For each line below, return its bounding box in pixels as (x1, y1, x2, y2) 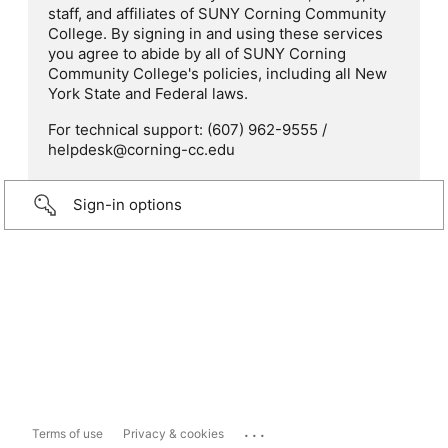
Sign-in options (73, 195, 182, 215)
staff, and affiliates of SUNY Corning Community (48, 4, 386, 24)
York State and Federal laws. (48, 84, 248, 104)
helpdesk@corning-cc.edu (48, 140, 235, 160)
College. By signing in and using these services (48, 24, 383, 44)
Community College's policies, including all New (48, 64, 387, 84)
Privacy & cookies (123, 426, 224, 442)
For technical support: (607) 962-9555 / (48, 120, 327, 140)
